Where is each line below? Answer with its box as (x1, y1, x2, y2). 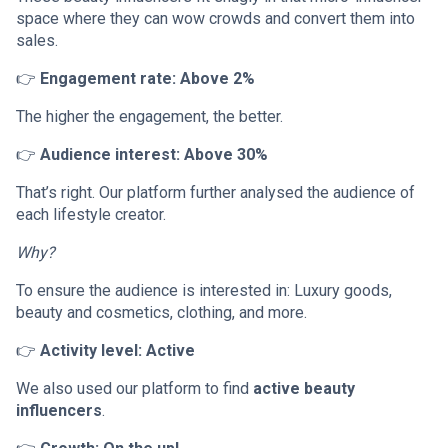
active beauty (253, 378, 355, 398)
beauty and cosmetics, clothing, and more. (16, 302, 307, 322)
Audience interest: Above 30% (40, 144, 268, 164)
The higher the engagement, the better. (16, 106, 283, 126)
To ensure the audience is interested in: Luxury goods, (16, 280, 392, 300)
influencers (16, 400, 102, 420)
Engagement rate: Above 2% (40, 68, 255, 88)
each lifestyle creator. (16, 204, 166, 224)
